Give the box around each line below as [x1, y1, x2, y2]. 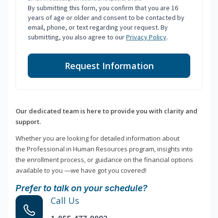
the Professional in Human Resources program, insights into [16, 145, 193, 154]
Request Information [64, 60, 154, 72]
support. [16, 117, 41, 127]
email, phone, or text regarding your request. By [28, 23, 168, 32]
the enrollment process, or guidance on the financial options [16, 155, 193, 164]
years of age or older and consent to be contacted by [28, 13, 184, 22]
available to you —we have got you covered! [16, 166, 146, 175]
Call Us [51, 195, 79, 207]
